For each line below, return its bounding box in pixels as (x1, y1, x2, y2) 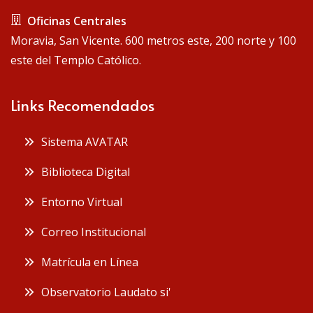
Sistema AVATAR (36, 133, 128, 150)
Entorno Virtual (36, 194, 122, 210)
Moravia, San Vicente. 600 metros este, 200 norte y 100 (10, 32, 296, 48)
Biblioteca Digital (36, 163, 130, 180)
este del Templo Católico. (10, 52, 141, 68)
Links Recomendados (10, 94, 154, 115)
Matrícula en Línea (36, 254, 138, 270)
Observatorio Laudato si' (36, 284, 171, 300)
